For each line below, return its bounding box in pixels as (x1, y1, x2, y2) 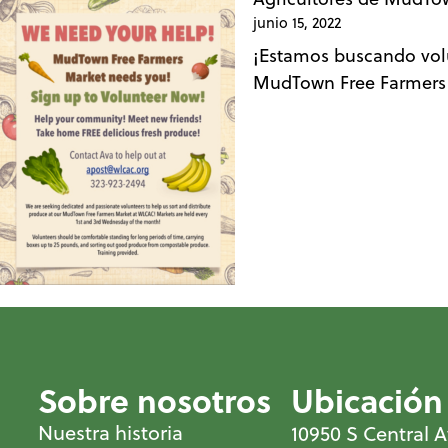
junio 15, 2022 (253, 12, 341, 33)
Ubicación (291, 377, 443, 423)
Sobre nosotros (38, 377, 271, 423)
